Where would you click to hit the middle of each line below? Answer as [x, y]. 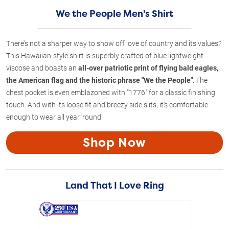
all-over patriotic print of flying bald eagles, [148, 67]
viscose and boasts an [42, 67]
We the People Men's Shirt [114, 14]
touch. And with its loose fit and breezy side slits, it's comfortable [107, 104]
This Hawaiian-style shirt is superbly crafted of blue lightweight [105, 55]
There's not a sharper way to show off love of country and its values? [114, 43]
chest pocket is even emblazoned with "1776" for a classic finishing [111, 92]
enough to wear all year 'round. [54, 117]
